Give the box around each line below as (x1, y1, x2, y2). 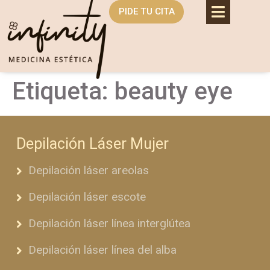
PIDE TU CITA (118, 6, 175, 17)
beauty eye (115, 77, 233, 105)
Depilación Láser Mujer (16, 135, 169, 153)
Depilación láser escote (28, 190, 146, 204)
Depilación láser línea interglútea (28, 216, 190, 231)
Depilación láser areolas (28, 163, 149, 178)
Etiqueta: (12, 77, 115, 105)
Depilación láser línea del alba (28, 243, 177, 257)
